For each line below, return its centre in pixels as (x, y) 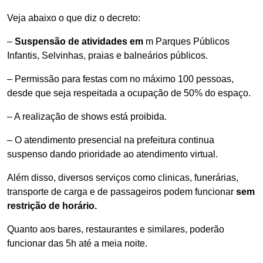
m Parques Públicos (188, 41)
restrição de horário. (52, 206)
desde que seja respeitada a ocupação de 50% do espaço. (129, 93)
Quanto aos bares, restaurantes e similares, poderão (116, 229)
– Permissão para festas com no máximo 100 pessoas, (120, 79)
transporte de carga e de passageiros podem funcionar (122, 192)
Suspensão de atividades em (80, 41)
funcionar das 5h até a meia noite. (77, 243)
